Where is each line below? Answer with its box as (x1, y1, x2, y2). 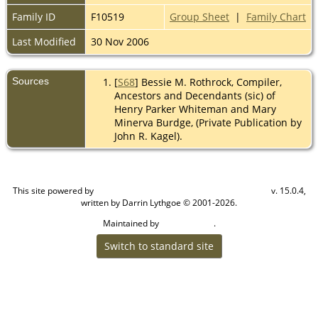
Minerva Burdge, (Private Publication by (114, 115, 302, 129)
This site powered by (12, 184, 96, 197)
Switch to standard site (101, 238, 216, 253)
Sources (12, 75, 52, 87)
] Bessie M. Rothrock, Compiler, (134, 75, 282, 89)
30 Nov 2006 (91, 34, 152, 48)
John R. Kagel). (114, 128, 182, 143)
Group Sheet (170, 9, 229, 23)
